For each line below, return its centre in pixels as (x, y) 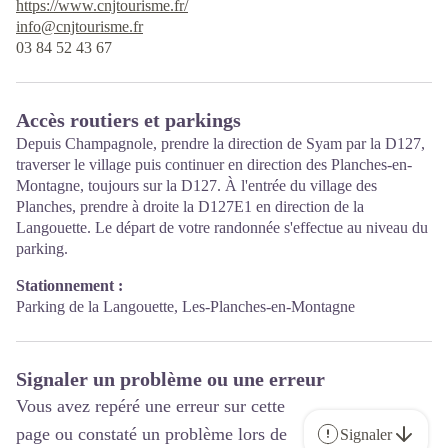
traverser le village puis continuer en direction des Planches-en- (214, 164)
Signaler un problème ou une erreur (170, 379)
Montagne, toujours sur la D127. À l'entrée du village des (196, 185)
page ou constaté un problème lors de (151, 434)
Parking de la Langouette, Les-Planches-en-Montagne (185, 306)
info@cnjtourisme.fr (79, 26)
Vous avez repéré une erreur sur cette (150, 406)
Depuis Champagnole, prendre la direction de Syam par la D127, (220, 143)
